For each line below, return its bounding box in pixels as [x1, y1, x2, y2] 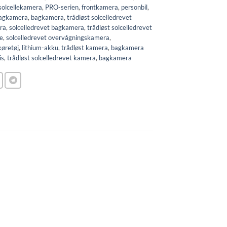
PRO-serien [45, 3, 79, 12]
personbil [121, 3, 147, 12]
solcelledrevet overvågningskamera [6, 33, 109, 42]
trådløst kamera [61, 44, 108, 52]
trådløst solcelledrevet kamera [7, 54, 96, 62]
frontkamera [82, 3, 118, 12]
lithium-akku [22, 44, 58, 52]
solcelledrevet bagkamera [9, 23, 84, 32]
